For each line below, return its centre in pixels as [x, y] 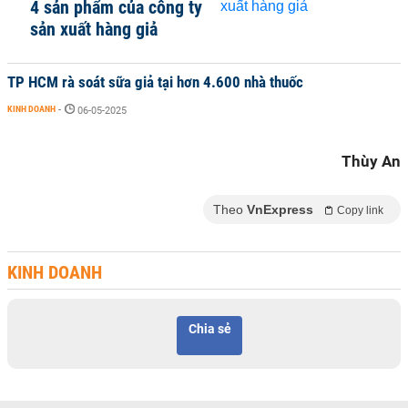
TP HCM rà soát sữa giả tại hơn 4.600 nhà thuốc [155, 82]
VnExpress [280, 209]
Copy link [360, 210]
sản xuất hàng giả [94, 29]
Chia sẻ [209, 329]
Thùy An [371, 161]
